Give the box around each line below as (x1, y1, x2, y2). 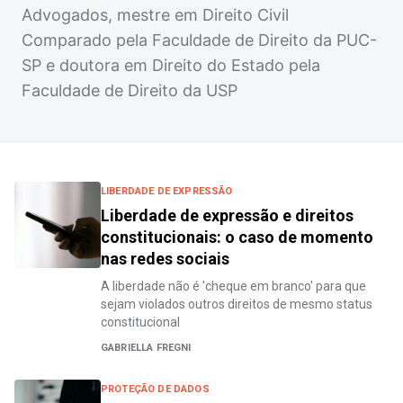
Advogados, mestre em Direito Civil (22, 5, 289, 24)
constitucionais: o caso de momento (101, 228, 373, 246)
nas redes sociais (101, 249, 229, 268)
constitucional (101, 315, 180, 329)
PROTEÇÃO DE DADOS (101, 383, 210, 395)
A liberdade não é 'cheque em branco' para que (101, 279, 366, 293)
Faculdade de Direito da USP (22, 81, 237, 100)
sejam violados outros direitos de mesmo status (101, 297, 372, 311)
